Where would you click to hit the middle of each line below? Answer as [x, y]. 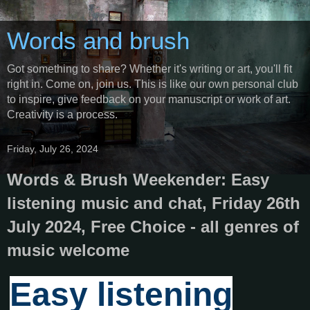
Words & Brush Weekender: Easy [138, 180]
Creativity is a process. [62, 115]
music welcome [68, 250]
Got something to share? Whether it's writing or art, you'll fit [149, 69]
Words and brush [98, 41]
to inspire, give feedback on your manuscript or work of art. [149, 99]
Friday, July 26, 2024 [53, 149]
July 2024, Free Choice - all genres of [153, 227]
